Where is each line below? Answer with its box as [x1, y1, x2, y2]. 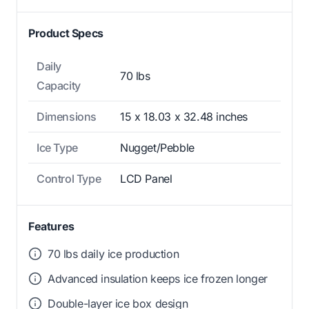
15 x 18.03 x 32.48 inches [120, 109, 248, 123]
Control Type [37, 171, 101, 186]
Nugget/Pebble [120, 140, 195, 154]
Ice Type [37, 140, 78, 154]
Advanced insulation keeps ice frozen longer [48, 271, 268, 286]
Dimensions [37, 109, 97, 123]
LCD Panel [120, 171, 172, 186]
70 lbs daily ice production [48, 246, 179, 261]
